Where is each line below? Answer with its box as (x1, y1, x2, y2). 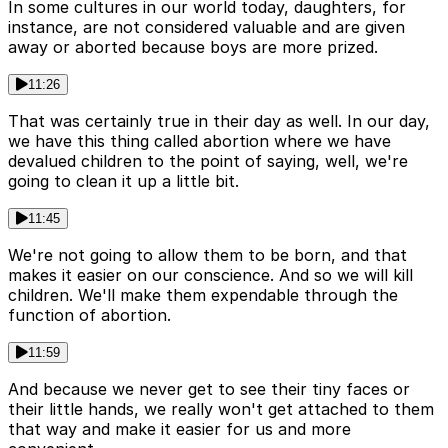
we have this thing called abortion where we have (8, 131, 391, 152)
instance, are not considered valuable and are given (8, 17, 405, 38)
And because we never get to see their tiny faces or (8, 379, 410, 400)
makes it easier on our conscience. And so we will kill (8, 265, 413, 286)
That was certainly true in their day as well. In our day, (8, 111, 430, 132)
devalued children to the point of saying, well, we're (8, 151, 408, 172)
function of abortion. (8, 305, 171, 326)
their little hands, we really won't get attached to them (8, 399, 434, 420)
